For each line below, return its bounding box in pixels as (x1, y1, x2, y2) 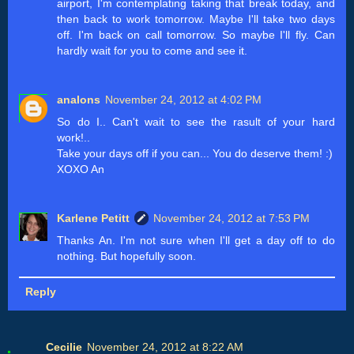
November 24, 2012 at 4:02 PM (105, 92, 262, 106)
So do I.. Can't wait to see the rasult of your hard (57, 115, 335, 128)
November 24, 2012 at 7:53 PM (153, 211, 311, 224)
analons (57, 92, 101, 106)
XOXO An (57, 162, 105, 175)
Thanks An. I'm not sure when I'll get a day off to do (57, 233, 335, 247)
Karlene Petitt (57, 211, 130, 224)
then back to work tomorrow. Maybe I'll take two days (57, 12, 335, 25)
